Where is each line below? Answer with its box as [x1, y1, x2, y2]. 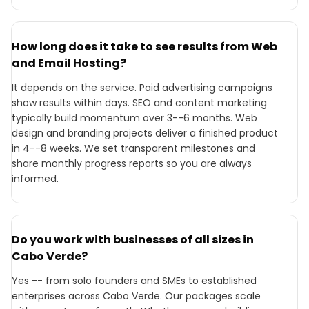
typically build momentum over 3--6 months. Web [12, 111, 257, 125]
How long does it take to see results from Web [12, 39, 277, 54]
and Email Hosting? [12, 55, 126, 71]
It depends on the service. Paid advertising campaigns [12, 81, 272, 94]
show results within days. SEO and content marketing [12, 96, 267, 110]
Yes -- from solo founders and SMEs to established [12, 274, 257, 288]
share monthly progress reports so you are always [12, 157, 252, 170]
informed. [12, 172, 59, 186]
